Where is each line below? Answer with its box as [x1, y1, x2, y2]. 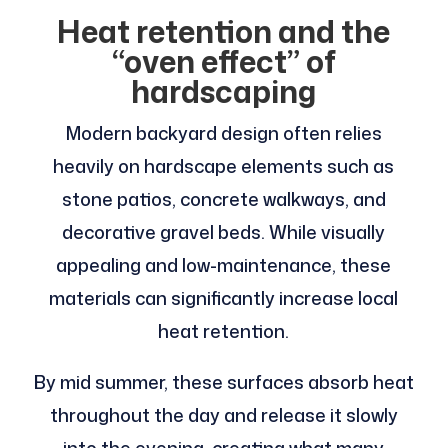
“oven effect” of [111, 40, 336, 84]
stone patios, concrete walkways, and [61, 186, 386, 213]
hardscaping [131, 70, 317, 114]
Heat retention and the [57, 10, 391, 54]
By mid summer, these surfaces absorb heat [33, 369, 414, 396]
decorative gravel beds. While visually [62, 219, 386, 246]
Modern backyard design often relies [65, 120, 382, 147]
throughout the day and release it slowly [49, 402, 398, 429]
